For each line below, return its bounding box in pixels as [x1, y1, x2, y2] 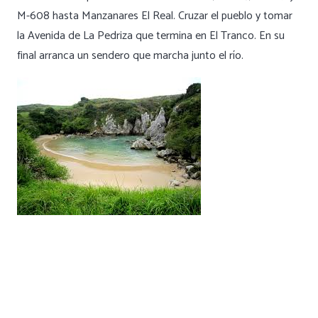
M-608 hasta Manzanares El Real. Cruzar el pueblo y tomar [17, 6, 292, 26]
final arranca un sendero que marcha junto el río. [17, 46, 243, 66]
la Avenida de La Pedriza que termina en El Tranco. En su [17, 26, 285, 46]
